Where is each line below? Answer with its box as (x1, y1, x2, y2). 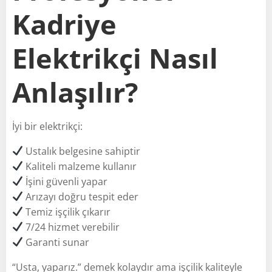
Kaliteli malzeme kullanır (23, 159, 137, 173)
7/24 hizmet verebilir (23, 220, 120, 234)
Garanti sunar (23, 235, 90, 249)
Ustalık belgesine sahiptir (23, 144, 141, 158)
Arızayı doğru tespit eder (23, 189, 139, 203)
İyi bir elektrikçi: (12, 119, 83, 133)
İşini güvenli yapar (23, 174, 108, 188)
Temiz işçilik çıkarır (23, 205, 111, 219)
